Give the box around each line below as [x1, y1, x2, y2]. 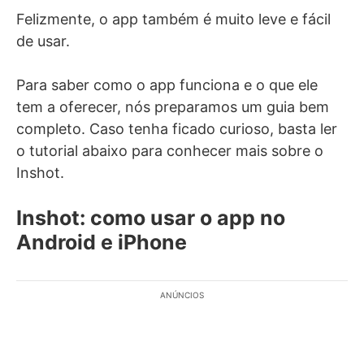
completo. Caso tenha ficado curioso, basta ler [16, 120, 337, 137]
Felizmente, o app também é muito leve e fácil [16, 11, 331, 28]
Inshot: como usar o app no [16, 206, 285, 230]
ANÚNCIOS [160, 290, 204, 300]
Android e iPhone [16, 230, 187, 254]
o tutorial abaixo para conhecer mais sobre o [16, 142, 323, 159]
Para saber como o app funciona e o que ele [16, 76, 318, 93]
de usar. [16, 32, 70, 50]
